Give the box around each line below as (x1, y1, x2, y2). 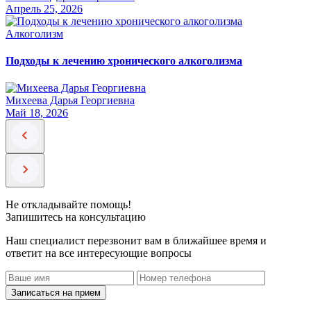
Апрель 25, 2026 (6, 2, 83, 15)
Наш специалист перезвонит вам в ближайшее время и (6, 235, 267, 247)
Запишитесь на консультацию (6, 211, 146, 224)
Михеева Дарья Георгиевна (6, 94, 135, 107)
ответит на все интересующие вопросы (6, 247, 192, 260)
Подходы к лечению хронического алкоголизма (6, 55, 242, 67)
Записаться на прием (11, 287, 101, 299)
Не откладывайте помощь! (6, 199, 131, 211)
